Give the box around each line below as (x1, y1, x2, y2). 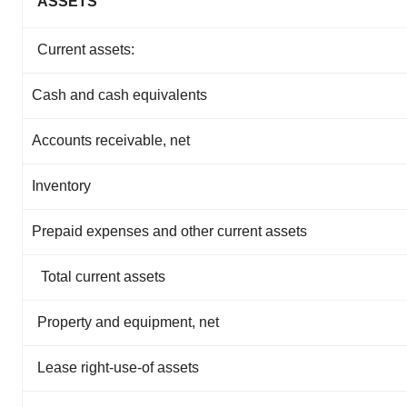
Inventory (32, 178, 91, 194)
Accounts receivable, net (32, 133, 190, 148)
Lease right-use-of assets (37, 360, 199, 375)
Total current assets (41, 269, 165, 284)
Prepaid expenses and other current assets (32, 223, 307, 239)
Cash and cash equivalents (32, 87, 207, 103)
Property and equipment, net (37, 314, 219, 330)
